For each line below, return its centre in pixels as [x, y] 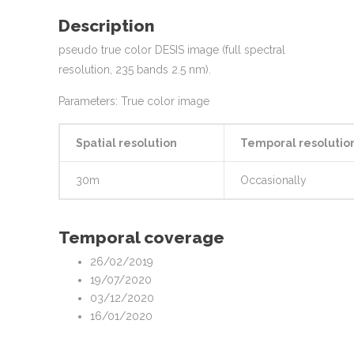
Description [107, 26]
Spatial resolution [126, 143]
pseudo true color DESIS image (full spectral [172, 50]
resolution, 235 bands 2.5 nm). [135, 70]
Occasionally [273, 181]
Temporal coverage [141, 238]
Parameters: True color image [134, 102]
